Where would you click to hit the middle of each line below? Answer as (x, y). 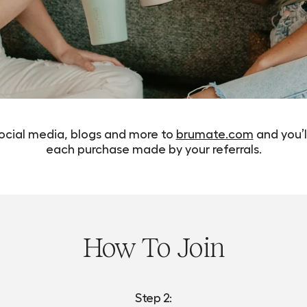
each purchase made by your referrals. (153, 148)
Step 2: (153, 297)
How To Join (153, 247)
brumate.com (214, 133)
